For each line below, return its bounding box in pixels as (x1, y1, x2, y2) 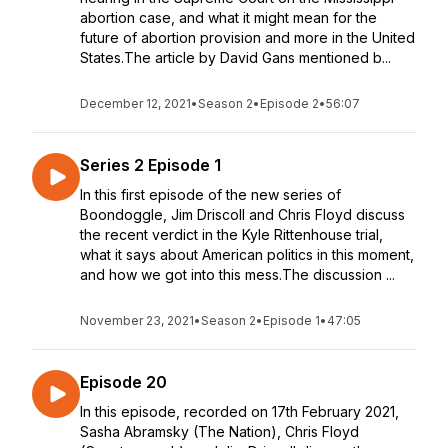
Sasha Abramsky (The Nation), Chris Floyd (80, 423, 359, 440)
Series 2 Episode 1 (80, 155, 221, 175)
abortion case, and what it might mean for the (80, 9, 377, 26)
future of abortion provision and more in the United (80, 29, 415, 46)
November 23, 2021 (80, 313, 194, 328)
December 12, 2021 (80, 96, 191, 111)
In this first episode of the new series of (80, 186, 341, 203)
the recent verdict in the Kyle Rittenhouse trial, (80, 226, 383, 243)
